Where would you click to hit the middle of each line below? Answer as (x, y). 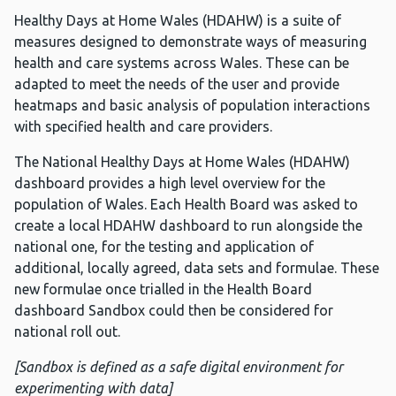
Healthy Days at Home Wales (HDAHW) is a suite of (178, 21)
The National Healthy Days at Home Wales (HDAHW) (182, 162)
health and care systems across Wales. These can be (182, 63)
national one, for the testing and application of (164, 247)
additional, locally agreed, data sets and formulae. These (197, 268)
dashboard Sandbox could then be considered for (174, 311)
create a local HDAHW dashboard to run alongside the (188, 226)
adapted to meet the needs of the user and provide (177, 84)
